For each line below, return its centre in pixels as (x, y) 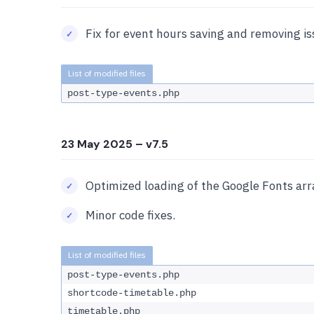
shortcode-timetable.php (132, 293)
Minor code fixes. (130, 215)
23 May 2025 (97, 144)
